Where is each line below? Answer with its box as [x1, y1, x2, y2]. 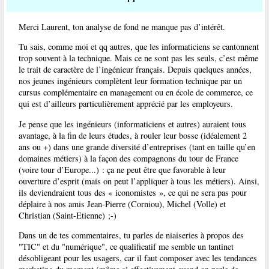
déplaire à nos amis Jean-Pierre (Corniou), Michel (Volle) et [19, 198, 226, 210]
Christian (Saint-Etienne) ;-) [19, 209, 116, 221]
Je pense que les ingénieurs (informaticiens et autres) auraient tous [19, 118, 246, 130]
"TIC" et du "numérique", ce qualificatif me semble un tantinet [19, 240, 234, 252]
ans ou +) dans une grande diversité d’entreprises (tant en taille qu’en [19, 141, 255, 153]
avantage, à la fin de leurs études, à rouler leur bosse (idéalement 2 [19, 129, 247, 141]
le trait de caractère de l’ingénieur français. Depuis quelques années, [19, 64, 252, 76]
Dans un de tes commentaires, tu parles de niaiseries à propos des [19, 229, 244, 241]
